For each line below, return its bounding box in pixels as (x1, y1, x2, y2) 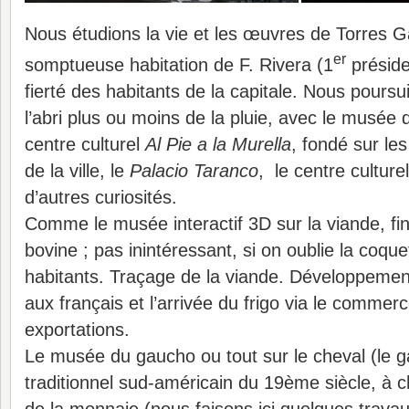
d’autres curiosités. (25, 186, 177, 207)
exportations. (25, 319, 130, 340)
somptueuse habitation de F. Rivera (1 (25, 54, 333, 75)
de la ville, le (25, 160, 130, 181)
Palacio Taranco (130, 160, 258, 181)
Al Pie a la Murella (145, 133, 291, 154)
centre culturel (25, 133, 145, 154)
